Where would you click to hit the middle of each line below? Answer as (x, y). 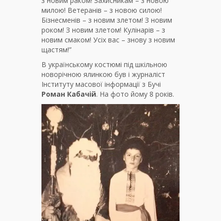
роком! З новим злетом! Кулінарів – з (103, 30)
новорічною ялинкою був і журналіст (103, 74)
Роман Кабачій (69, 94)
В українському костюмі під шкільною (104, 65)
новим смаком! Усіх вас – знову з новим (108, 40)
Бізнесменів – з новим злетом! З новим (107, 20)
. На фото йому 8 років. (135, 94)
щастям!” (56, 50)
